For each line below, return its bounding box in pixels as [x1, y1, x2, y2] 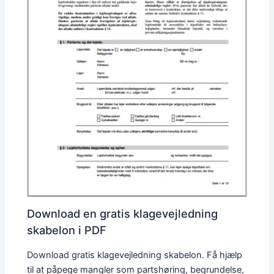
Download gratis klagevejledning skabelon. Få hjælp [27, 249, 243, 261]
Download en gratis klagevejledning [27, 207, 218, 221]
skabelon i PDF [27, 223, 107, 237]
